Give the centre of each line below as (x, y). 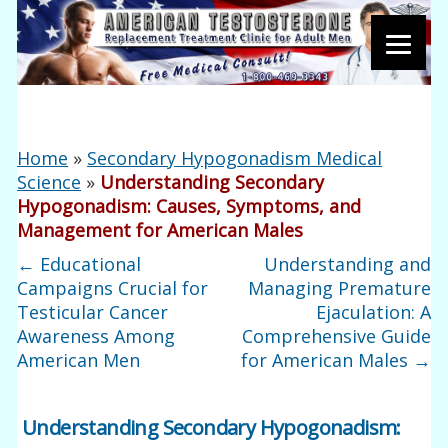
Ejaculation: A (373, 312)
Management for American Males (160, 230)
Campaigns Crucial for (113, 288)
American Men (79, 360)
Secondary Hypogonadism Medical (235, 158)
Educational (88, 264)
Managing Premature (339, 288)
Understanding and (347, 264)
